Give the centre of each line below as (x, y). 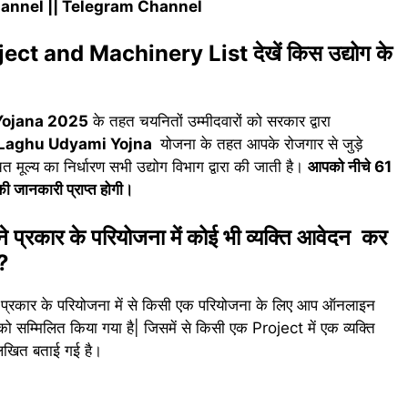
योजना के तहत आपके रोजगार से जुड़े (259, 144)
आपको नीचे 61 (350, 167)
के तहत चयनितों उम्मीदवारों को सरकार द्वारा (209, 122)
